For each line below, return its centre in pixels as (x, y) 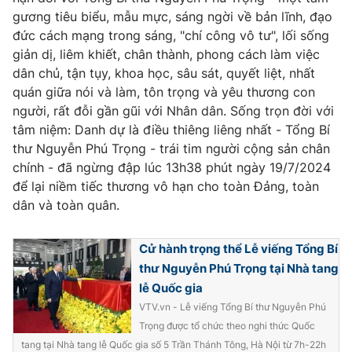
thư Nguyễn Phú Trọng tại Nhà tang (239, 268)
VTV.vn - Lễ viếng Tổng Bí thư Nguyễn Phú (233, 306)
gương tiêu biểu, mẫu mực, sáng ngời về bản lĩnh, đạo (172, 16)
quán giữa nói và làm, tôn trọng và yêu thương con (164, 92)
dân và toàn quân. (66, 205)
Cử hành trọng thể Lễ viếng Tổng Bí (238, 248)
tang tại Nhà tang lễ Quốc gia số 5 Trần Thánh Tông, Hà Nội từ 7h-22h (174, 344)
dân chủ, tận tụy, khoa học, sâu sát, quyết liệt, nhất (164, 73)
